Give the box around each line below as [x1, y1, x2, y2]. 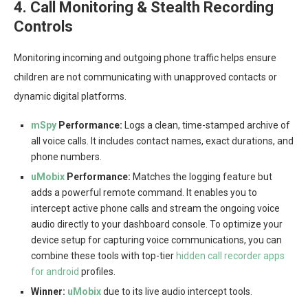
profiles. [79, 266, 115, 278]
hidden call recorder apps [176, 250, 285, 262]
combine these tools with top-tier [31, 250, 176, 262]
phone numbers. [31, 151, 102, 163]
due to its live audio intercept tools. [101, 286, 252, 298]
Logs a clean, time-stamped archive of [122, 120, 290, 131]
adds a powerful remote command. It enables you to [31, 187, 257, 199]
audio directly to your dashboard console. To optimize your [31, 219, 283, 230]
